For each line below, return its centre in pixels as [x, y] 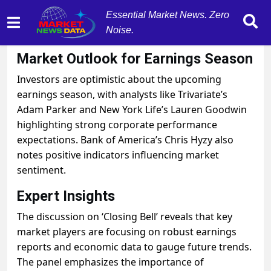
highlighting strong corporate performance [117, 125]
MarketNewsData [121, 30]
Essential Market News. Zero [168, 15]
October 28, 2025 [46, 30]
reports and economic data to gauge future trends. [134, 247]
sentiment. [41, 170]
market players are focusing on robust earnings [127, 232]
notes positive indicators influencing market [118, 155]
